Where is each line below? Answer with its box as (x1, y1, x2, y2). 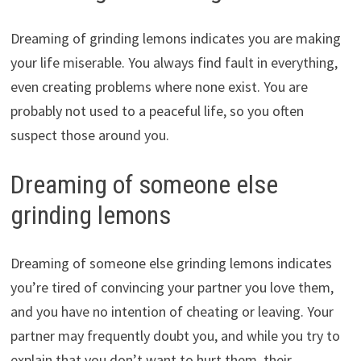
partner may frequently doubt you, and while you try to (10, 326, 340, 346)
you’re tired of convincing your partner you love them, (10, 278, 334, 297)
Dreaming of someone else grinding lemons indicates (10, 254, 332, 273)
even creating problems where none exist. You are (10, 77, 308, 96)
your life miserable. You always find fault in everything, (10, 52, 338, 72)
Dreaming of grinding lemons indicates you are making (10, 28, 341, 48)
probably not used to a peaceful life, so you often (10, 101, 304, 120)
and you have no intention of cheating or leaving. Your (10, 302, 334, 322)
